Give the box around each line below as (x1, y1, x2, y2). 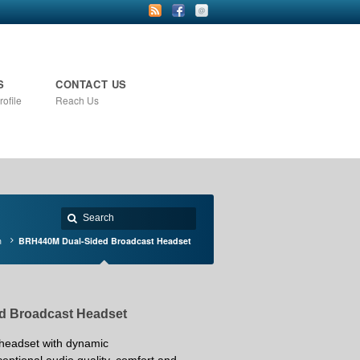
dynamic (66, 337, 108, 350)
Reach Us (55, 93, 99, 107)
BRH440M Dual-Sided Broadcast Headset (18, 235, 191, 247)
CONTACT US (55, 76, 127, 92)
